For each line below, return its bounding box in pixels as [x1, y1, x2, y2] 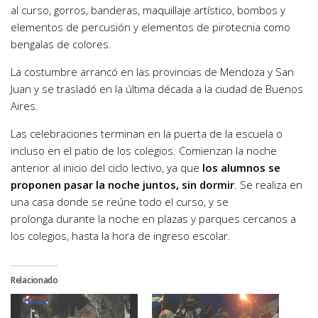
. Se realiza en [234, 177, 302, 192]
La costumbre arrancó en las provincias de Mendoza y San [11, 65, 294, 79]
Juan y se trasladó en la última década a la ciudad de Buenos [11, 82, 303, 97]
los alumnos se [202, 160, 280, 175]
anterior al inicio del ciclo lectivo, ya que [11, 160, 202, 175]
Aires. [11, 99, 38, 114]
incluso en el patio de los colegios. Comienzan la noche [11, 143, 277, 158]
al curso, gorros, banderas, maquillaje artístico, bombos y [11, 3, 285, 18]
